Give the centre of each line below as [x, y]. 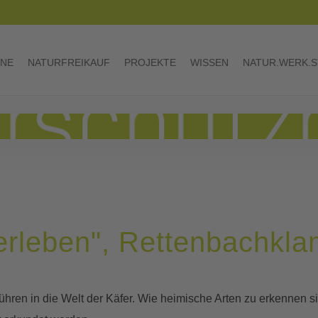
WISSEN [209, 62]
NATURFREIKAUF [69, 62]
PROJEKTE [150, 62]
